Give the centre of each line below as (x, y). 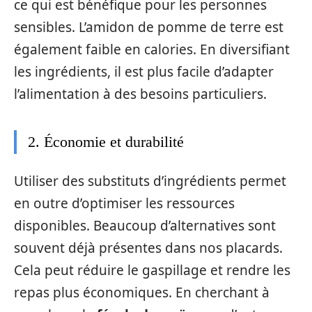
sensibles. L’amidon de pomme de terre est (149, 27)
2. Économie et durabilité (106, 142)
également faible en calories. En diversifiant (152, 49)
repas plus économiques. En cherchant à (142, 292)
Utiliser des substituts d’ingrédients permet (150, 181)
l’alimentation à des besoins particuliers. (140, 94)
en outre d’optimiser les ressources (124, 203)
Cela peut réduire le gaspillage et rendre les (152, 270)
